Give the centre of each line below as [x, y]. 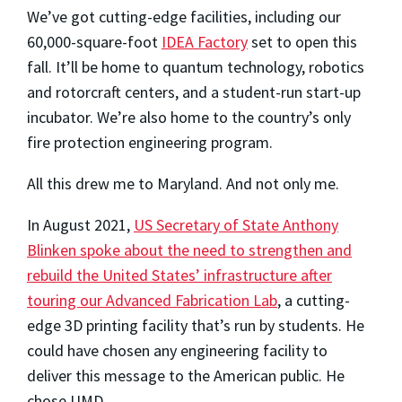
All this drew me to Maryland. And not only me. [183, 183]
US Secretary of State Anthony [236, 224]
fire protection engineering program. [150, 142]
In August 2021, [80, 224]
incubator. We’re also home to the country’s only [189, 117]
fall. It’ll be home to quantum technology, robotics [196, 66]
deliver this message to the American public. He [186, 375]
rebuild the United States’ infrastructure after [179, 275]
